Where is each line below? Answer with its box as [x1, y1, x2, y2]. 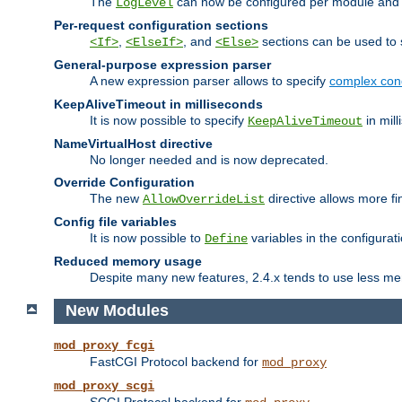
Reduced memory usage [54, 253, 202, 268]
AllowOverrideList [143, 191, 265, 206]
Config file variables [54, 214, 177, 229]
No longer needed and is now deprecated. [90, 152, 328, 167]
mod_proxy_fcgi [54, 338, 154, 354]
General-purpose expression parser [54, 57, 271, 72]
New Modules [65, 301, 169, 320]
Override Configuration [54, 174, 195, 189]
